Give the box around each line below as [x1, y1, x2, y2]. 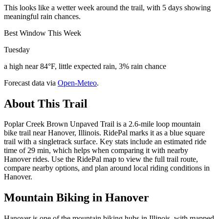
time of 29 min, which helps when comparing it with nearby [4, 146, 188, 155]
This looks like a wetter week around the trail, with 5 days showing [4, 3, 211, 12]
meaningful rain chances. [4, 12, 81, 21]
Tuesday [4, 45, 30, 54]
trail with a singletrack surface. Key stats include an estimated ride [4, 137, 206, 146]
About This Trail [4, 97, 88, 110]
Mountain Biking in [4, 191, 105, 204]
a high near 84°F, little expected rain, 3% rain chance [4, 62, 166, 70]
